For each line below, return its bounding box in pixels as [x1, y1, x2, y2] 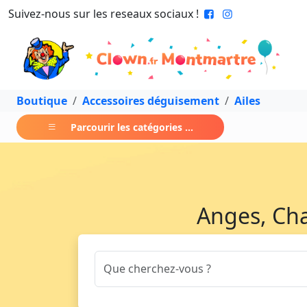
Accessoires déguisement [82, 93, 219, 108]
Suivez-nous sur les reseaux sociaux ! [8, 6, 199, 21]
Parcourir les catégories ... [71, 120, 193, 134]
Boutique [16, 93, 67, 108]
